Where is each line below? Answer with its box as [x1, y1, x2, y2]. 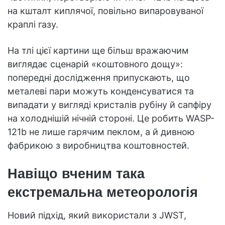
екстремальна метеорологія [8, 184, 198, 200]
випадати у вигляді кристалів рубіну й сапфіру [8, 99, 211, 110]
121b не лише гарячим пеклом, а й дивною [8, 126, 195, 137]
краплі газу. [8, 19, 58, 30]
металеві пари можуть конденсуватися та [8, 85, 194, 96]
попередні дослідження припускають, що [8, 72, 190, 83]
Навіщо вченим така [8, 166, 145, 181]
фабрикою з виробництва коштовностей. [8, 140, 189, 151]
